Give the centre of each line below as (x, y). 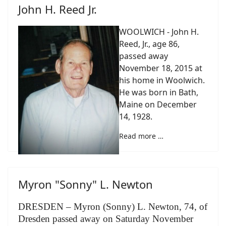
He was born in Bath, (159, 92)
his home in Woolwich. (163, 80)
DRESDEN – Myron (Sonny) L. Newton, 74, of (113, 207)
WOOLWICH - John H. (159, 32)
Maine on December (158, 104)
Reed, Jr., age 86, (149, 44)
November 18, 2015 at (161, 68)
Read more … (141, 136)
